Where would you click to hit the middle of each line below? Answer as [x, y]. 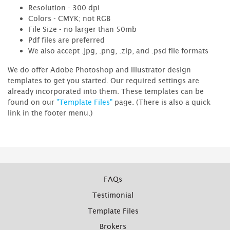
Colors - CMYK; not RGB [69, 18]
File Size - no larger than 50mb [82, 29]
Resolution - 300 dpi [64, 7]
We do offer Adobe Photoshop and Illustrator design [99, 69]
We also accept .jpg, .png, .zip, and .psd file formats [118, 50]
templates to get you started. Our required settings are [103, 80]
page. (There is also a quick [161, 102]
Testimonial [113, 195]
